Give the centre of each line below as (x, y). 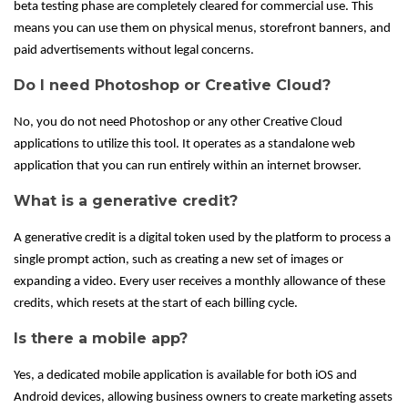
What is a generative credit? (126, 201)
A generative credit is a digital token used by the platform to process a (202, 239)
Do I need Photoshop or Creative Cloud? (172, 86)
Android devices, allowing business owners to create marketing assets (203, 398)
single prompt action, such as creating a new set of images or (178, 260)
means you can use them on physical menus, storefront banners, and (202, 29)
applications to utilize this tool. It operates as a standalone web (184, 145)
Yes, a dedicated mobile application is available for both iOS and (185, 376)
